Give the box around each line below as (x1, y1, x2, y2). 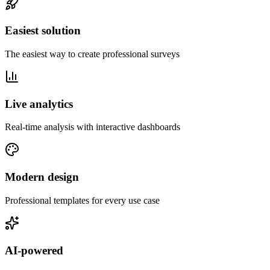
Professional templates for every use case (5, 195, 160, 206)
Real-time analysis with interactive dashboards (5, 122, 180, 133)
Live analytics (5, 97, 73, 110)
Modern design (5, 171, 79, 184)
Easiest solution (5, 24, 81, 37)
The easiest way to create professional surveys (5, 48, 180, 59)
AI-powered (5, 243, 63, 257)
